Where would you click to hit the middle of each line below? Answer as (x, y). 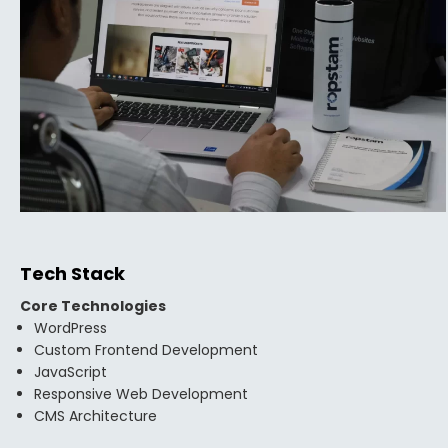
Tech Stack (72, 273)
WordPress (70, 328)
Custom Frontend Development (146, 350)
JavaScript (70, 372)
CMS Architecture (95, 416)
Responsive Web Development (141, 394)
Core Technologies (93, 306)
